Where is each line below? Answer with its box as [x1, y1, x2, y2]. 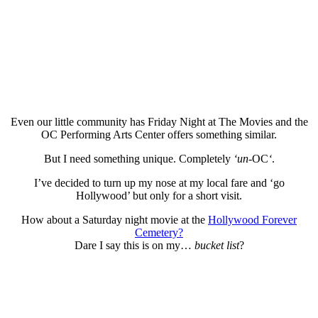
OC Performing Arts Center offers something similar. [41, 128, 277, 141]
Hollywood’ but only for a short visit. [76, 189, 242, 202]
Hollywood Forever [208, 213, 297, 226]
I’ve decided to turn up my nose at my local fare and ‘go [33, 176, 285, 189]
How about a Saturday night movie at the [21, 213, 208, 226]
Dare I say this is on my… [74, 238, 194, 251]
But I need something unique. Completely [43, 152, 234, 165]
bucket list [194, 238, 239, 251]
